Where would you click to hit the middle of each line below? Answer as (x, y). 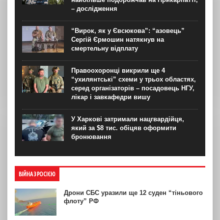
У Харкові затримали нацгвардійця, (128, 119)
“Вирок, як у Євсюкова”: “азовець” (128, 30)
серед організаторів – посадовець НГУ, (133, 88)
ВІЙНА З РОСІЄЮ (37, 174)
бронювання (91, 137)
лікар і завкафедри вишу (111, 97)
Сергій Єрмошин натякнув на (118, 39)
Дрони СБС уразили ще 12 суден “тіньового (133, 192)
